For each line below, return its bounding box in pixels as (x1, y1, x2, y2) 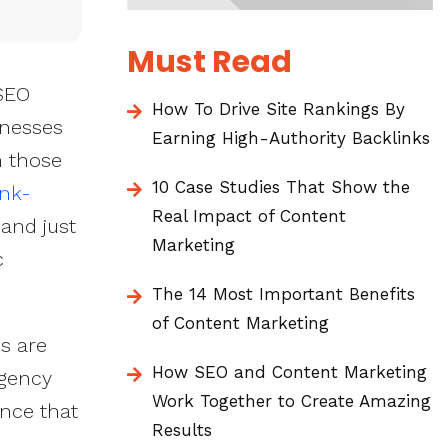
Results (152, 420, 212, 440)
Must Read (127, 41, 292, 83)
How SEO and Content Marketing (152, 362, 427, 382)
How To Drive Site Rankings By (152, 99, 405, 119)
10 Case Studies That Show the (152, 177, 410, 197)
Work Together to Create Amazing (152, 391, 431, 411)
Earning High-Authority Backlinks (152, 128, 430, 148)
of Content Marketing (152, 313, 329, 333)
